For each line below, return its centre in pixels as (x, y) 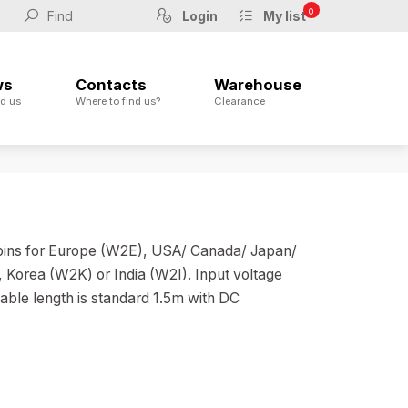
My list (284, 16)
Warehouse (258, 84)
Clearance (240, 101)
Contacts (111, 84)
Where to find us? (117, 101)
